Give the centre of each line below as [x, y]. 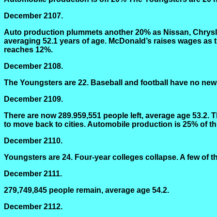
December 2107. [33, 16]
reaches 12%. [28, 50]
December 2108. [33, 66]
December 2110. [33, 141]
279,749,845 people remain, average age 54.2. [86, 190]
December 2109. [33, 99]
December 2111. [33, 174]
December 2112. [33, 207]
